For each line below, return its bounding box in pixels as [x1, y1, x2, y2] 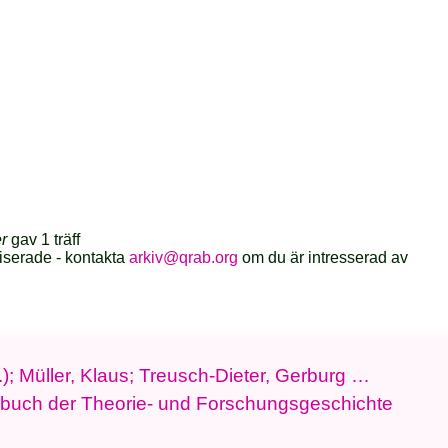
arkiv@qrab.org [129, 249, 239, 267]
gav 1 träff [7, 231, 81, 249]
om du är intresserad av [238, 249, 409, 267]
